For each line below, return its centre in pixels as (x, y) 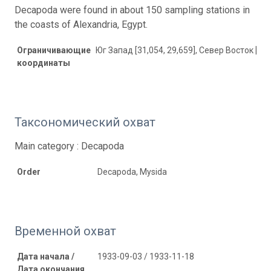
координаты (44, 63)
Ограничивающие (54, 50)
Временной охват (65, 231)
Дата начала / (46, 256)
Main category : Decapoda (69, 146)
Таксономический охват (85, 122)
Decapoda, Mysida (132, 171)
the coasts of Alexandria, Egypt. (81, 24)
